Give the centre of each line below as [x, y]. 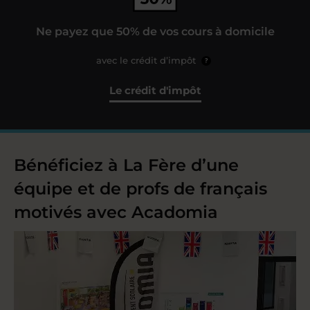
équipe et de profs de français [140, 189]
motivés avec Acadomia [116, 212]
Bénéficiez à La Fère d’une [126, 165]
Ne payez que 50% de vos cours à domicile [155, 31]
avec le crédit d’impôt [147, 60]
